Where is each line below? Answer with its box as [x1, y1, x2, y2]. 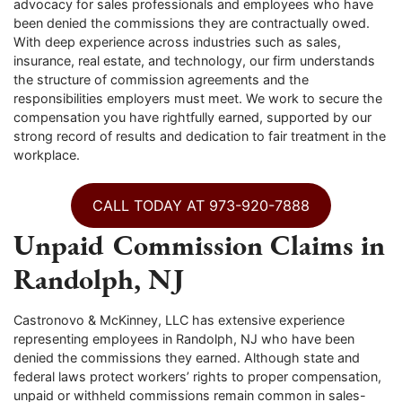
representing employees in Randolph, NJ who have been [13, 330, 354, 346]
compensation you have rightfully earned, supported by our [13, 109, 371, 125]
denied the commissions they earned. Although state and [13, 349, 360, 365]
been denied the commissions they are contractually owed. [13, 14, 370, 31]
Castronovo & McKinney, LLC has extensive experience [13, 311, 345, 328]
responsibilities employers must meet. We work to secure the [13, 90, 382, 106]
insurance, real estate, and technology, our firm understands [13, 52, 375, 68]
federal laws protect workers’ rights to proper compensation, [13, 368, 381, 384]
